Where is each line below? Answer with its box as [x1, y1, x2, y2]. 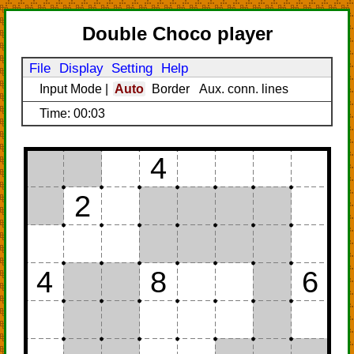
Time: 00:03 [40, 106, 106, 120]
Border [152, 82, 190, 96]
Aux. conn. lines [199, 82, 289, 96]
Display [58, 61, 104, 77]
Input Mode [40, 82, 103, 96]
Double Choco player [81, 23, 273, 45]
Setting [111, 61, 153, 77]
